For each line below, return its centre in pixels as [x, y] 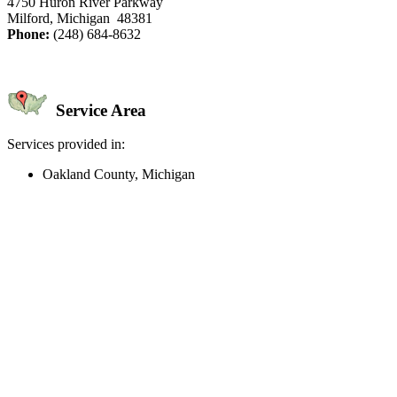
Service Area [99, 110]
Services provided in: [66, 144]
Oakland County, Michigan [119, 175]
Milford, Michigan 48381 [80, 18]
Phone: [28, 34]
